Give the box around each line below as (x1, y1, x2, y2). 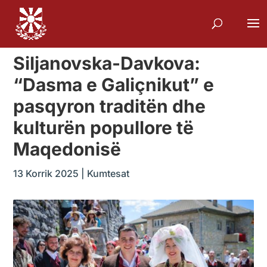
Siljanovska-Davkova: (13, 52, 201, 74)
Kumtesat (87, 167, 130, 179)
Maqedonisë (13, 138, 122, 160)
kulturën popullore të (13, 117, 194, 138)
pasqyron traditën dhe (13, 95, 206, 117)
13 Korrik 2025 (13, 167, 79, 179)
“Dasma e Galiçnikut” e (13, 74, 215, 95)
